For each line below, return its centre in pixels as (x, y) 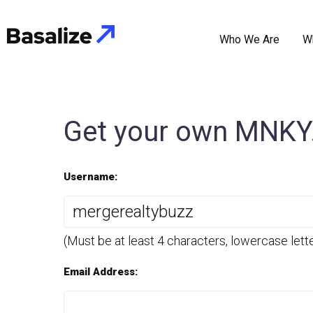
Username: (91, 177)
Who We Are (249, 39)
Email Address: (101, 272)
